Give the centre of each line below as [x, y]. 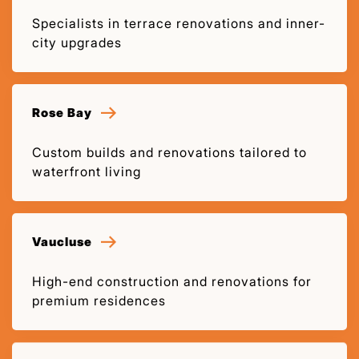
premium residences [99, 300]
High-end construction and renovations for [172, 281]
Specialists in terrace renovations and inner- [179, 23]
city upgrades [77, 42]
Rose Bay [62, 112]
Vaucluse [62, 241]
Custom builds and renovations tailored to [169, 152]
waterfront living [87, 171]
